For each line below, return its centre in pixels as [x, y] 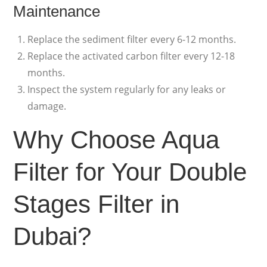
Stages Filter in [97, 204]
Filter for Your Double [130, 172]
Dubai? [52, 237]
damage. [47, 106]
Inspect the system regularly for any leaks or [127, 90]
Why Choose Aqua [117, 140]
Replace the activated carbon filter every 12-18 [131, 56]
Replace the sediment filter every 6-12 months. [132, 40]
